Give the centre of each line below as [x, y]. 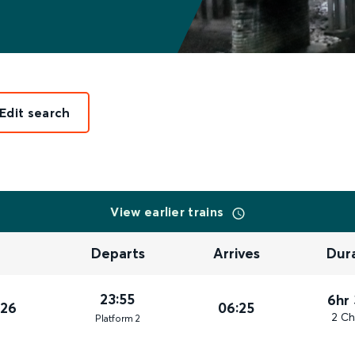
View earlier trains [169, 212]
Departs [118, 254]
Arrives [237, 254]
